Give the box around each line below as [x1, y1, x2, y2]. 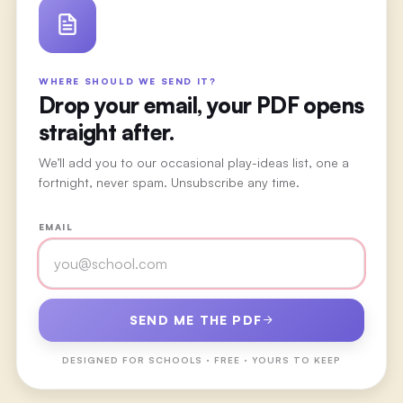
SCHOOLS [148, 354, 202, 365]
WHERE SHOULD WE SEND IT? [38, 75, 217, 86]
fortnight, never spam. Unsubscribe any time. [38, 174, 300, 190]
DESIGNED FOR [62, 354, 148, 365]
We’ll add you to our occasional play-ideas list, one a [38, 154, 349, 170]
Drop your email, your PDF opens [38, 91, 364, 119]
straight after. [38, 118, 174, 146]
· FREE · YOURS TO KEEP [202, 354, 341, 365]
